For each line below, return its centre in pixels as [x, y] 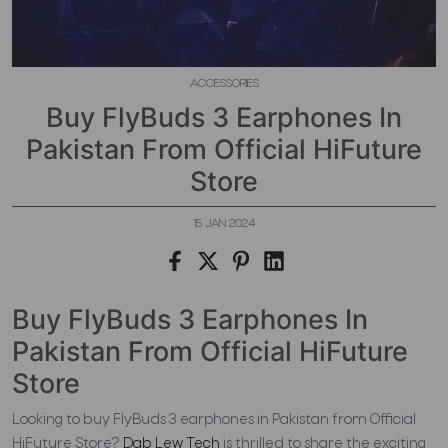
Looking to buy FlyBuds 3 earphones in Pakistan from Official [214, 420]
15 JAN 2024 [224, 224]
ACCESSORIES [224, 84]
